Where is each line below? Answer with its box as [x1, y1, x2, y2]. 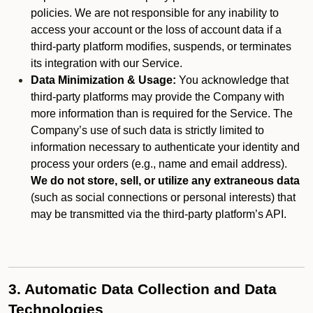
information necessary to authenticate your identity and [31, 141, 300, 153]
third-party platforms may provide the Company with [31, 91, 284, 103]
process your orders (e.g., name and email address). [31, 158, 287, 170]
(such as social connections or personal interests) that [31, 191, 296, 203]
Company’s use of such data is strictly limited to [31, 124, 264, 136]
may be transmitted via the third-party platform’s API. [31, 208, 286, 220]
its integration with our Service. [31, 57, 182, 69]
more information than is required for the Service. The [31, 108, 293, 119]
